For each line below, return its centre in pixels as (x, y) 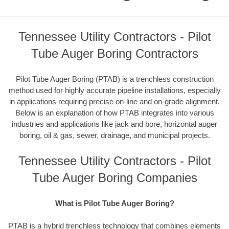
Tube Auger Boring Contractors (114, 54)
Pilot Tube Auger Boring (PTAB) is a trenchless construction (114, 79)
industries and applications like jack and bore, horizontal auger (114, 124)
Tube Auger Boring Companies (114, 178)
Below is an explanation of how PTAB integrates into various (114, 112)
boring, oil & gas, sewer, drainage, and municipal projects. (114, 135)
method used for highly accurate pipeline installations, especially (114, 90)
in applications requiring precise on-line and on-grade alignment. (114, 101)
